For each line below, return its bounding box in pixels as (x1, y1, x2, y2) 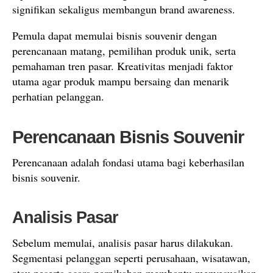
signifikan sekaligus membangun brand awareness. (12, 2, 235, 16)
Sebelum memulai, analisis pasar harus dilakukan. (12, 235, 233, 250)
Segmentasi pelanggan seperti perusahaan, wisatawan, (12, 250, 250, 265)
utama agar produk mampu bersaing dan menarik (12, 74, 229, 88)
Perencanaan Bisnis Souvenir (12, 127, 244, 147)
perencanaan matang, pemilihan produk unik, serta (12, 43, 236, 58)
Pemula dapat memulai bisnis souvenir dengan (12, 28, 217, 43)
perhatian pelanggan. (12, 89, 104, 104)
